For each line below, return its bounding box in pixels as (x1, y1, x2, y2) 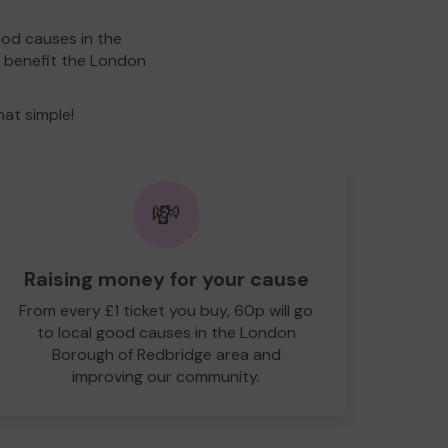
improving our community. (72, 365, 260, 387)
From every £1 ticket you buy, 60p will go (19, 299, 313, 321)
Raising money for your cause (23, 265, 309, 292)
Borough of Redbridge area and (51, 343, 281, 365)
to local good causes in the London (36, 321, 296, 343)
